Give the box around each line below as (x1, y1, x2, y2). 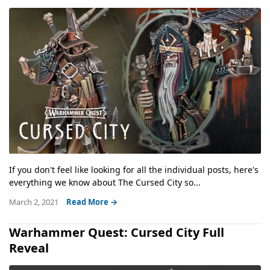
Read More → (66, 196, 118, 207)
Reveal (9, 239, 49, 256)
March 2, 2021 (9, 196, 60, 207)
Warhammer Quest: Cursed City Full (9, 224, 224, 240)
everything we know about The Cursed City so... (9, 176, 201, 188)
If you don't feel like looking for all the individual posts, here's (9, 163, 259, 175)
